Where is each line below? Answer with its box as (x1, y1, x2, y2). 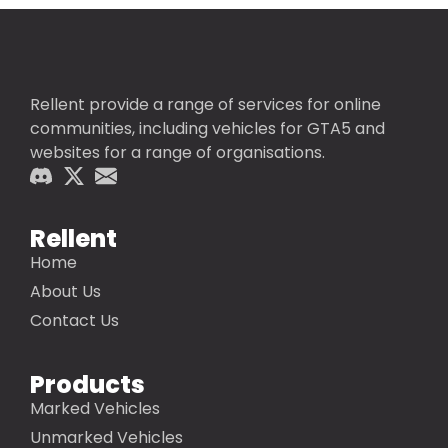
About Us (30, 280, 101, 304)
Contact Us (30, 309, 119, 333)
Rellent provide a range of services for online (30, 93, 381, 117)
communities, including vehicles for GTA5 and (30, 117, 385, 141)
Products (30, 368, 145, 402)
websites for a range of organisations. (30, 141, 325, 165)
